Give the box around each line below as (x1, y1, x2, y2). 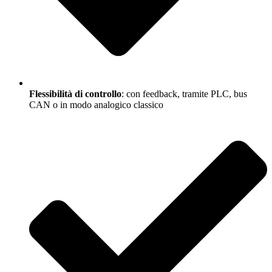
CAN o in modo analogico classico (29, 100, 163, 110)
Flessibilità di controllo (29, 89, 121, 100)
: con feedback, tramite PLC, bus (121, 89, 247, 100)
